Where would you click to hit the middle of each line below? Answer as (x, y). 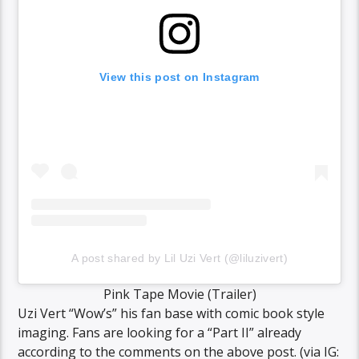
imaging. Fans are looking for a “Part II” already (160, 333)
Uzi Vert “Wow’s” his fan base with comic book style (171, 314)
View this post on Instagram (179, 77)
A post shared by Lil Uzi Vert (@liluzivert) (179, 258)
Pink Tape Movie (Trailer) (179, 294)
